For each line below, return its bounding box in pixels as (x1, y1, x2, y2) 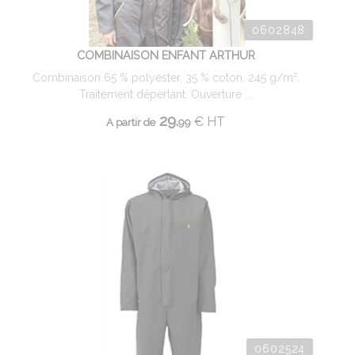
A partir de (106, 116, 155, 128)
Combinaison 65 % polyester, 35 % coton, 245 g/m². (32, 71, 300, 84)
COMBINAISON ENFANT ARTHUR (76, 48, 255, 62)
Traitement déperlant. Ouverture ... (79, 88, 252, 101)
